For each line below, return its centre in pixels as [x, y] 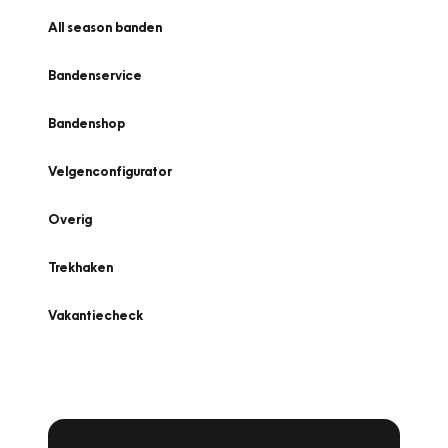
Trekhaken [80, 267]
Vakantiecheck [95, 315]
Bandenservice [95, 75]
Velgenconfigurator [110, 171]
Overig [70, 219]
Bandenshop [86, 123]
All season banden [105, 27]
